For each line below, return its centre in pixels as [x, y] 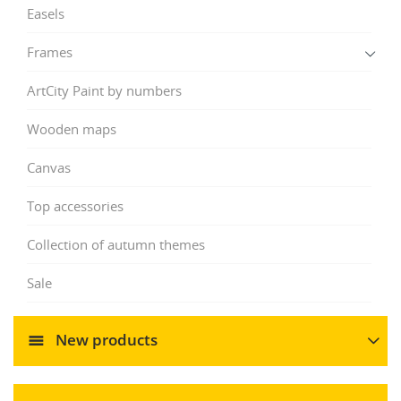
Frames [50, 51]
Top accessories [75, 205]
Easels [46, 13]
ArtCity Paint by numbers [104, 90]
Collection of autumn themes [116, 244]
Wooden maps [72, 128]
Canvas [49, 167]
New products [105, 339]
